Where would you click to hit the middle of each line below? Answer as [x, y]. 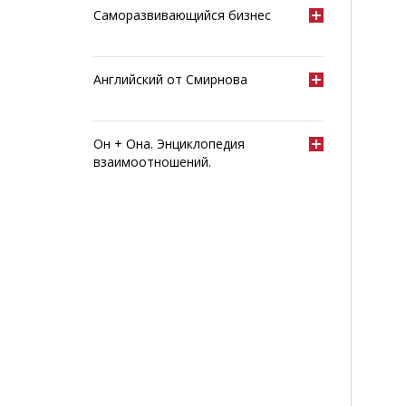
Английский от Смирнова [171, 79]
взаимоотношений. [153, 162]
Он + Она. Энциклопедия [169, 144]
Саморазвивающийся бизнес [183, 15]
